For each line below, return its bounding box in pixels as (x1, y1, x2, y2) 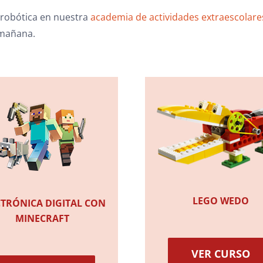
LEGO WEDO (193, 194, 249, 207)
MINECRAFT (15, 212, 69, 225)
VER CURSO (191, 246, 251, 261)
